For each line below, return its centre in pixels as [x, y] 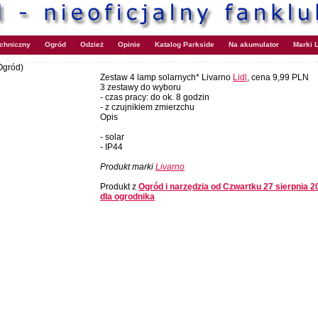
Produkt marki [128, 167]
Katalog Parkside [185, 44]
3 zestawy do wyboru [141, 87]
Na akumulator [254, 44]
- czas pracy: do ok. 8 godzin [155, 97]
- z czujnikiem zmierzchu [147, 107]
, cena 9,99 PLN [278, 77]
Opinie [129, 44]
